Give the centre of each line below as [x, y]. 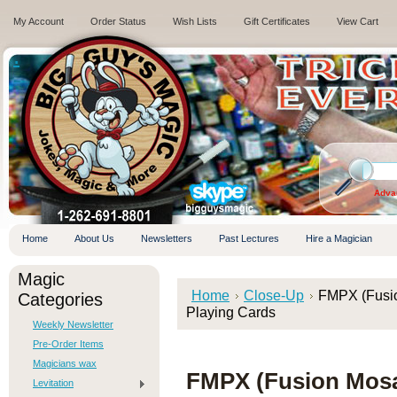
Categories [60, 300]
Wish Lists [195, 21]
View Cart [358, 21]
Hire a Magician [339, 238]
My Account [39, 21]
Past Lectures [249, 238]
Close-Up [274, 295]
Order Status [118, 21]
